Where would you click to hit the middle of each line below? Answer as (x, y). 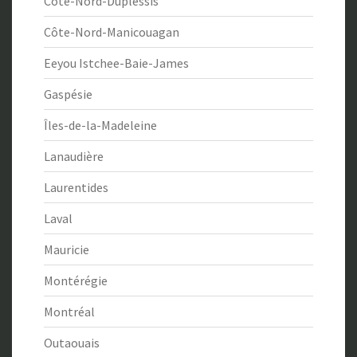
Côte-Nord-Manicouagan (112, 32)
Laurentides (76, 188)
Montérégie (76, 281)
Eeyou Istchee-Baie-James (116, 63)
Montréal (69, 312)
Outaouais (72, 343)
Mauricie (67, 250)
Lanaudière (74, 157)
